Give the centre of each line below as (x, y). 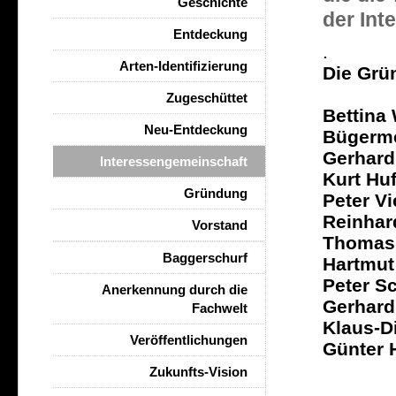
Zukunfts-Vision (198, 372)
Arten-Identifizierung (183, 66)
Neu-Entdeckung (196, 129)
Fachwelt (220, 308)
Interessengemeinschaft (174, 161)
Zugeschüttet (207, 98)
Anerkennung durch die (175, 289)
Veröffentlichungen (189, 340)
